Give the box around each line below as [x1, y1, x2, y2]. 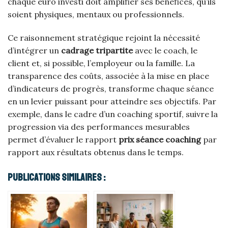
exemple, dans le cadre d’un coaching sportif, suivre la [8, 108, 218, 119]
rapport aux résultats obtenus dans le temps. [8, 147, 184, 157]
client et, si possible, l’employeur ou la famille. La [8, 58, 195, 68]
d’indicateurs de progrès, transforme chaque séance [8, 83, 214, 94]
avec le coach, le [133, 45, 197, 55]
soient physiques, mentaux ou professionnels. [8, 9, 184, 20]
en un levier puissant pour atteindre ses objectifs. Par [8, 96, 216, 106]
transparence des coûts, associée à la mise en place [8, 70, 209, 81]
